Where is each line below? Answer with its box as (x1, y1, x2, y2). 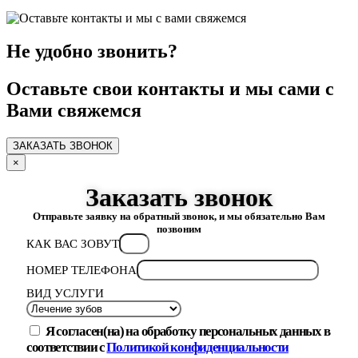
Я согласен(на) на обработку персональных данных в (45, 324, 330, 340)
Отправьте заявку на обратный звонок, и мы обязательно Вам (33, 210, 325, 223)
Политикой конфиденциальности (106, 340, 289, 356)
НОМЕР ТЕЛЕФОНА (26, 264, 137, 277)
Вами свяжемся (6, 100, 141, 121)
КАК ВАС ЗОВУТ (26, 237, 119, 251)
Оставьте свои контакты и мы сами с (6, 78, 334, 100)
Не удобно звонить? (6, 41, 177, 62)
